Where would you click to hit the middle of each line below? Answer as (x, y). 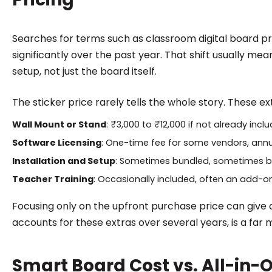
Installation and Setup (63, 161)
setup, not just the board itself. (84, 71)
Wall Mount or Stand (59, 124)
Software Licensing (56, 142)
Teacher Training (53, 179)
